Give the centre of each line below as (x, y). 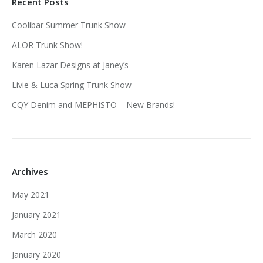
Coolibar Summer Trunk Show (69, 25)
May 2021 (31, 195)
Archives (30, 172)
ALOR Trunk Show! (47, 45)
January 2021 (36, 215)
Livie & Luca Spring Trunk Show (72, 85)
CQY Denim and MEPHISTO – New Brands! (93, 105)
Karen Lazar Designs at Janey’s (70, 65)
